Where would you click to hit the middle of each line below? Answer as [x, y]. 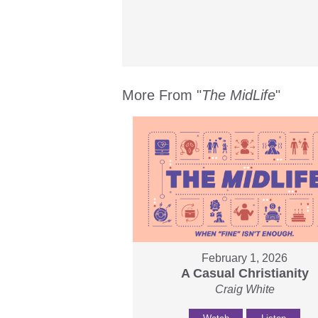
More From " [162, 95]
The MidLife [238, 95]
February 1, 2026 [245, 258]
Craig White [245, 290]
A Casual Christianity [245, 274]
